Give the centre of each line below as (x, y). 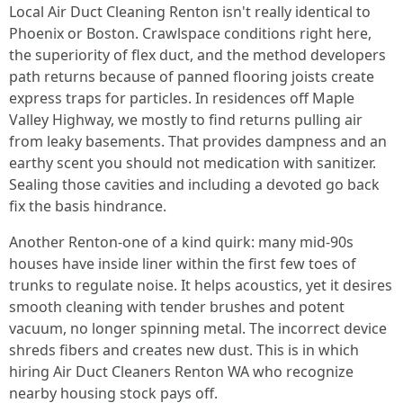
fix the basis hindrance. (88, 206)
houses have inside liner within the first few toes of (183, 264)
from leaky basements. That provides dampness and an (198, 141)
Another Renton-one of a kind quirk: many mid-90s (181, 242)
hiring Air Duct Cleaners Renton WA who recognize (181, 372)
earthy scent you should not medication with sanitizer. (193, 163)
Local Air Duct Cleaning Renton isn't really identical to (190, 12)
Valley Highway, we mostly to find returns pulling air (186, 120)
